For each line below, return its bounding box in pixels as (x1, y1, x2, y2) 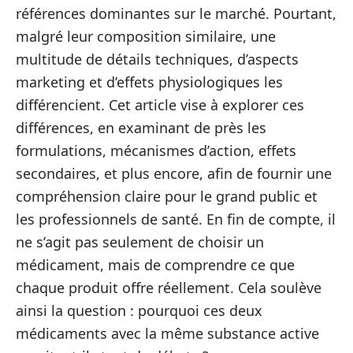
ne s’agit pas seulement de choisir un (16, 232, 264, 251)
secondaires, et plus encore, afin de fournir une (16, 164, 332, 183)
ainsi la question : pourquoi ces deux (16, 301, 262, 320)
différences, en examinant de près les (16, 118, 266, 137)
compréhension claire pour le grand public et (16, 187, 318, 206)
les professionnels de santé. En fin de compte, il (16, 210, 336, 229)
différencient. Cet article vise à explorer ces (16, 95, 304, 114)
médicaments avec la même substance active (16, 324, 319, 343)
